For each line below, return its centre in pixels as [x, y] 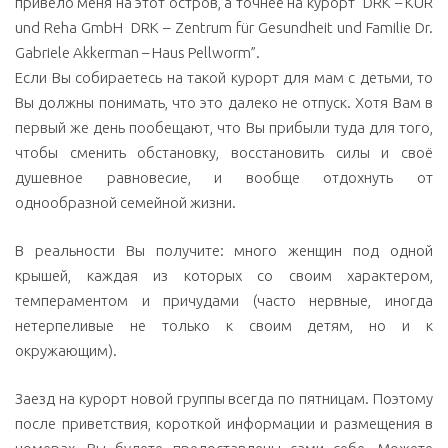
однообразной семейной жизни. [125, 202]
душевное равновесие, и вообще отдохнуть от [224, 177]
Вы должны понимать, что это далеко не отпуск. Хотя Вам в [224, 102]
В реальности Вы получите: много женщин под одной [224, 250]
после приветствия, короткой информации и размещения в [224, 423]
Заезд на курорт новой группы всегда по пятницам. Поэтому [224, 398]
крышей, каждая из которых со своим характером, [224, 275]
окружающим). [66, 350]
